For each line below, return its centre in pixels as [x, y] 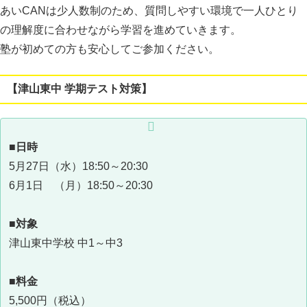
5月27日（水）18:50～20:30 [78, 166]
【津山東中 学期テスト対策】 [79, 89]
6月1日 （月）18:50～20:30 [81, 185]
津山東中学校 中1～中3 [66, 243]
